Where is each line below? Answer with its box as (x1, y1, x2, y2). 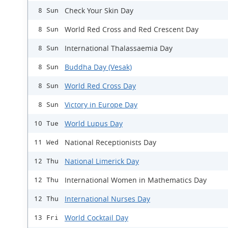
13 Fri (34, 214, 59, 222)
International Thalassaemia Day (65, 43, 173, 53)
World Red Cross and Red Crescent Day (65, 24, 198, 35)
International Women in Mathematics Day (65, 175, 207, 185)
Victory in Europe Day (65, 100, 137, 110)
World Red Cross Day (65, 81, 136, 91)
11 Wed (34, 138, 59, 147)
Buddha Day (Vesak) (65, 62, 132, 72)
